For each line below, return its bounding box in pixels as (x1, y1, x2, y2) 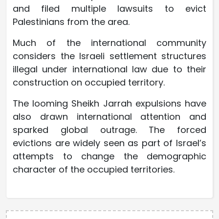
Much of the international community (13, 37, 206, 49)
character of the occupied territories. (13, 163, 175, 176)
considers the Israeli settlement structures (13, 50, 206, 63)
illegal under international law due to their (13, 63, 206, 76)
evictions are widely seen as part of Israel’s (13, 137, 206, 150)
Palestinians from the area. (13, 16, 130, 28)
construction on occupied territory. (13, 76, 165, 89)
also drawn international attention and (13, 110, 206, 123)
